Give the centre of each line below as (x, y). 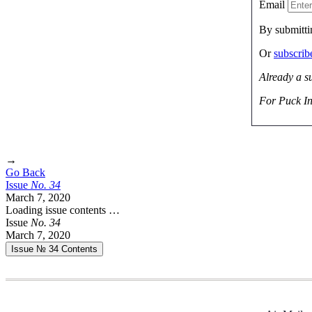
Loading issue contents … (63, 210)
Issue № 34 (36, 249)
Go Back (25, 172)
